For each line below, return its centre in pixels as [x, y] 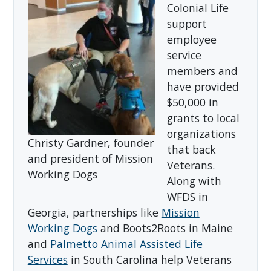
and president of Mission [90, 158]
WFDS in [187, 196]
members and [202, 70]
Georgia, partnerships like [94, 212]
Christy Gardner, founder [90, 142]
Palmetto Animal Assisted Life [126, 243]
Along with [194, 181]
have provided [203, 86]
